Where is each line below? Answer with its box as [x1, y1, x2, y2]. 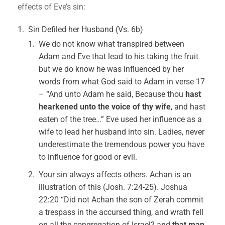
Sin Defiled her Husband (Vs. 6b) [28, 25, 144, 34]
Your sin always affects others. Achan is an [39, 170, 192, 179]
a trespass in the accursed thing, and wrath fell [39, 207, 204, 217]
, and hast [171, 102, 206, 111]
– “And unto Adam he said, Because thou [39, 89, 186, 99]
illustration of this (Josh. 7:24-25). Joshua [39, 182, 188, 192]
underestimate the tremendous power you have [39, 140, 205, 149]
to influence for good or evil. [39, 152, 138, 162]
